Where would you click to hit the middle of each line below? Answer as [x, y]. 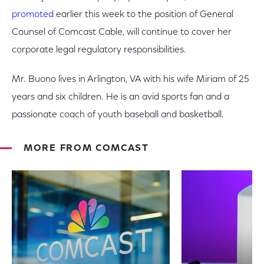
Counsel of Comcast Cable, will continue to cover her [122, 32]
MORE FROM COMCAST [86, 148]
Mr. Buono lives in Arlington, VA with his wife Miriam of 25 [131, 80]
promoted [33, 15]
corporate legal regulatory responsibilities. [99, 50]
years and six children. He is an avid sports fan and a [121, 97]
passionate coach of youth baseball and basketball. [118, 115]
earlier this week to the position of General [143, 15]
